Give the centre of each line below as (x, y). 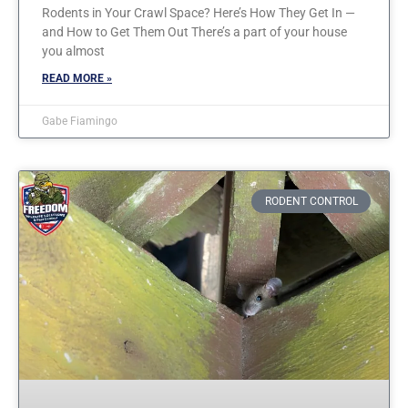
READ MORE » (77, 78)
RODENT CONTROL (311, 201)
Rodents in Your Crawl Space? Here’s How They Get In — (199, 12)
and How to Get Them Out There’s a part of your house (194, 31)
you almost (73, 51)
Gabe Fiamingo (80, 121)
